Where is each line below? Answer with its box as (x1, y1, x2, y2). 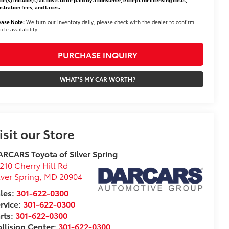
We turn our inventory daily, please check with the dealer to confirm (25, 17, 195, 26)
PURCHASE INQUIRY (57, 48, 138, 60)
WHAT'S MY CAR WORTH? (59, 74, 135, 83)
